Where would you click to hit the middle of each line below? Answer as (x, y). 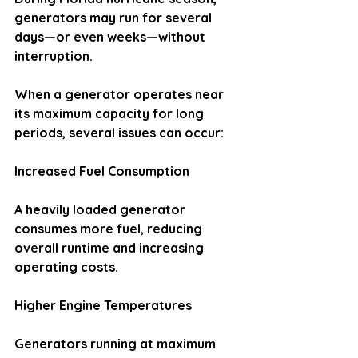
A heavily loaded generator (101, 209)
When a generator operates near (121, 94)
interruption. (54, 56)
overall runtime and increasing (111, 248)
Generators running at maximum (117, 344)
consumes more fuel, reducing (110, 229)
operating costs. (66, 267)
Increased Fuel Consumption (102, 171)
